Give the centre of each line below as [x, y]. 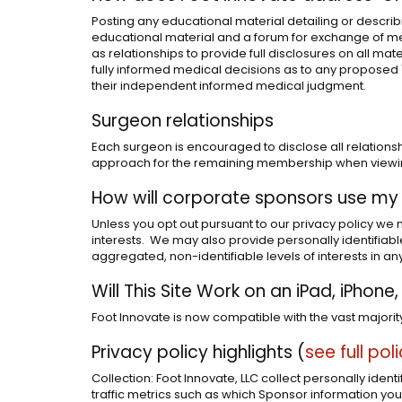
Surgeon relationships [183, 120]
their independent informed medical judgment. [229, 85]
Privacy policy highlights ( [198, 352]
